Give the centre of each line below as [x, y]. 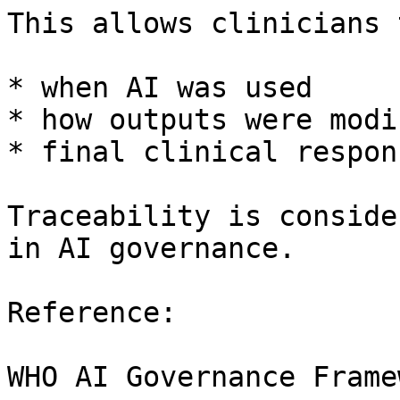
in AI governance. [151, 248]
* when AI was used [160, 87]
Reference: [92, 312]
